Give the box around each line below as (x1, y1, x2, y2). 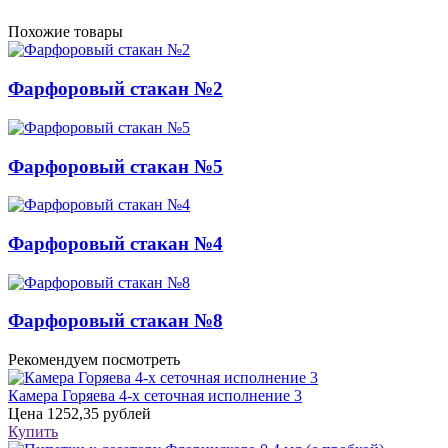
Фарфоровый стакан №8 (8, 310, 223, 332)
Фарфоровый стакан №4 (8, 232, 223, 254)
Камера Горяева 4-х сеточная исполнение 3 (8, 387, 302, 405)
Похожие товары (8, 23, 123, 41)
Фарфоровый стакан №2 (8, 78, 223, 100)
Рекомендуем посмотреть (8, 351, 180, 369)
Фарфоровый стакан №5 (8, 155, 223, 177)
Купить (8, 423, 58, 441)
